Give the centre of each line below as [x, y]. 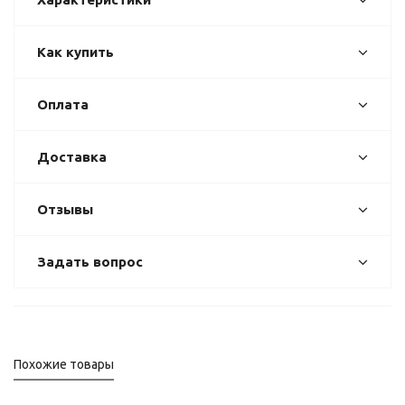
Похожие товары [64, 364]
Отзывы [65, 209]
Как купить [75, 52]
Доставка [72, 157]
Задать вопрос [90, 262]
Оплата [63, 104]
